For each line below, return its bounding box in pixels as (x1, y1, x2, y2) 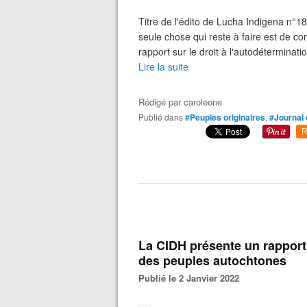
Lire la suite (138, 60, 188, 73)
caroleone (184, 95, 222, 108)
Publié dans (144, 111, 183, 123)
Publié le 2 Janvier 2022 (145, 271, 239, 284)
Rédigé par (138, 95, 184, 108)
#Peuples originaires (185, 111, 265, 123)
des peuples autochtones (138, 251, 286, 269)
